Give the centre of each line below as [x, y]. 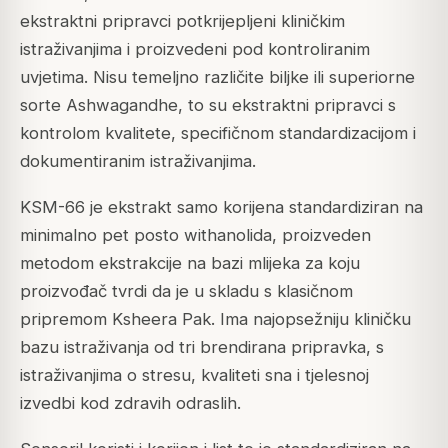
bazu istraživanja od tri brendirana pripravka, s [202, 347]
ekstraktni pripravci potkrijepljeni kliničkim [182, 21]
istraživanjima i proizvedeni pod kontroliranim [195, 49]
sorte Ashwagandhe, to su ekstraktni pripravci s [208, 105]
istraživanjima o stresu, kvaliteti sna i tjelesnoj [194, 375]
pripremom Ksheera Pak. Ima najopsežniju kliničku [215, 319]
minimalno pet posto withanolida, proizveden [195, 235]
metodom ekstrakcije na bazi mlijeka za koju [190, 263]
